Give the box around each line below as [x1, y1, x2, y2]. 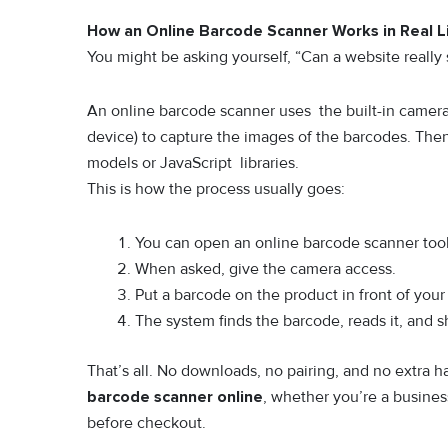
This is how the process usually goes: [87, 179, 345, 200]
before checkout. [87, 413, 206, 434]
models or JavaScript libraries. [87, 153, 299, 174]
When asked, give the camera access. [135, 259, 396, 280]
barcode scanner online [87, 387, 263, 408]
